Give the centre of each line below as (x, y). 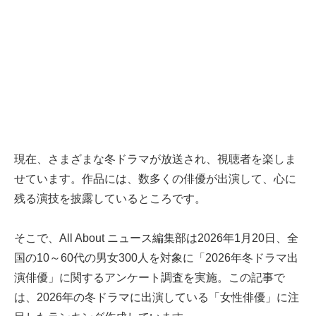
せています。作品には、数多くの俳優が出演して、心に (155, 179)
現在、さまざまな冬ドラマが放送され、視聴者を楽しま (155, 159)
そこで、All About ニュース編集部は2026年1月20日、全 (156, 238)
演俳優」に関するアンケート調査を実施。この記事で (150, 278)
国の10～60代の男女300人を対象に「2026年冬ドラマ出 (156, 258)
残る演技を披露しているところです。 (110, 199)
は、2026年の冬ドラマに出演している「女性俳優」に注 (157, 298)
